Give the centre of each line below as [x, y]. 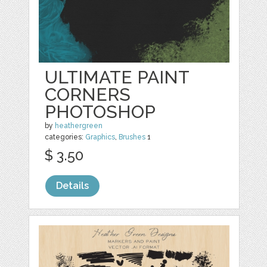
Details [73, 185]
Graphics [100, 137]
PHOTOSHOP [100, 111]
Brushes [132, 137]
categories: [65, 137]
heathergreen [79, 125]
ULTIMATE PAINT [117, 77]
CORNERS [88, 94]
